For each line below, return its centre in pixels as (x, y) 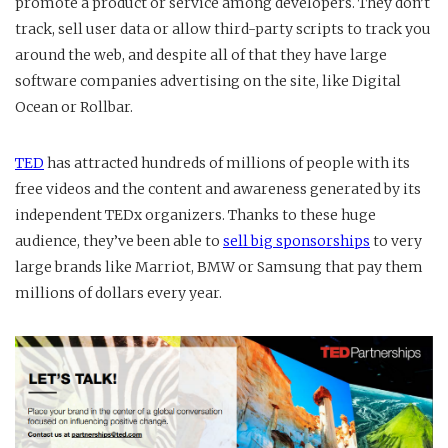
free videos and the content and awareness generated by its (218, 189)
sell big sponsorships (296, 241)
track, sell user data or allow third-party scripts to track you (223, 29)
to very (396, 241)
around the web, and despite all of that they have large (201, 55)
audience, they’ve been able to (119, 241)
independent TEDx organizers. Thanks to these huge (195, 215)
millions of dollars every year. (118, 293)
